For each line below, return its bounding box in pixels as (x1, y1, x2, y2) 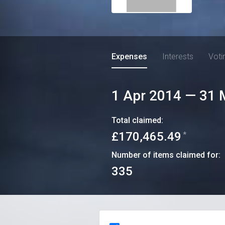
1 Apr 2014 (111, 87, 181, 104)
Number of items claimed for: (111, 150, 220, 160)
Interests (162, 52, 193, 61)
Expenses (111, 52, 147, 61)
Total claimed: (111, 116, 163, 125)
